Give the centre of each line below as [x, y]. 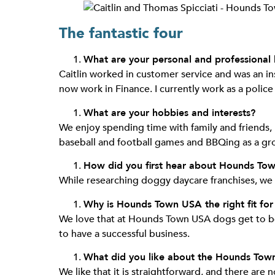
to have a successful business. [124, 234]
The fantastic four [121, 34]
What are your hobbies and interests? [169, 113]
